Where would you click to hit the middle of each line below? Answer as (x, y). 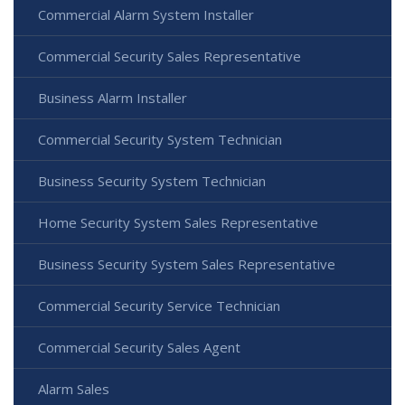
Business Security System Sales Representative (187, 264)
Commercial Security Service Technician (159, 306)
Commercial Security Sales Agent (139, 348)
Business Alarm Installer (113, 98)
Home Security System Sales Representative (178, 223)
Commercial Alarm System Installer (146, 15)
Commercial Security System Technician (160, 140)
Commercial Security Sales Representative (170, 57)
